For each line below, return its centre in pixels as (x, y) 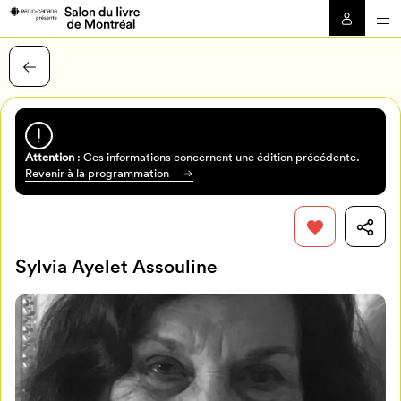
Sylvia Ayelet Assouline (117, 267)
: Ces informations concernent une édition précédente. (217, 157)
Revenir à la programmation (97, 173)
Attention (49, 157)
